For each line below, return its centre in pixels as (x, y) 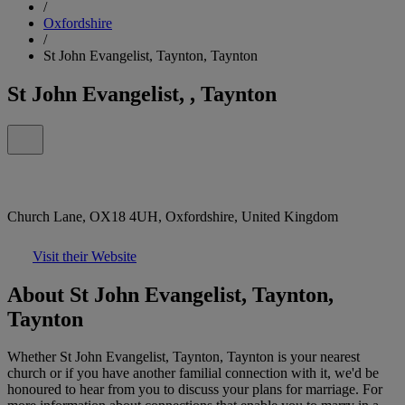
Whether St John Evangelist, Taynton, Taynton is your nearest (184, 357)
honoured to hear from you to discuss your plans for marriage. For (195, 390)
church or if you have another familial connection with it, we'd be (193, 373)
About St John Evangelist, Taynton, (170, 294)
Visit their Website (85, 256)
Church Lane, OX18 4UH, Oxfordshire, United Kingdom (173, 216)
